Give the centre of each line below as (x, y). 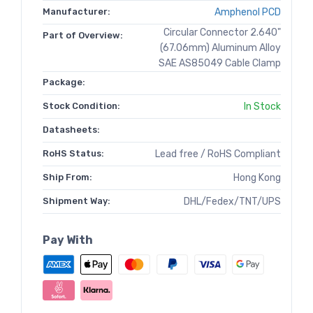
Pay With (68, 240)
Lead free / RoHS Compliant (218, 154)
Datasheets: (71, 130)
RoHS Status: (73, 154)
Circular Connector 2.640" (222, 33)
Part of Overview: (83, 36)
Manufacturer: (77, 12)
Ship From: (67, 177)
